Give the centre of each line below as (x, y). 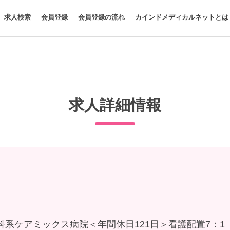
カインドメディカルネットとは (182, 17)
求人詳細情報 (115, 105)
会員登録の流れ (101, 17)
